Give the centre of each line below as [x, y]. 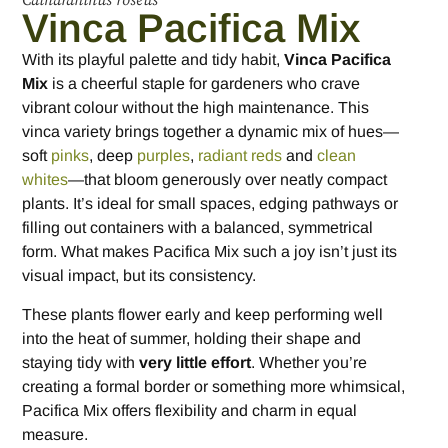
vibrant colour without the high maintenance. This [196, 108]
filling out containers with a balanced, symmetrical [198, 228]
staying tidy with [81, 362]
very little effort [195, 362]
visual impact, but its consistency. [139, 276]
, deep [113, 156]
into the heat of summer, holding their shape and [192, 338]
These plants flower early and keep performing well [203, 314]
